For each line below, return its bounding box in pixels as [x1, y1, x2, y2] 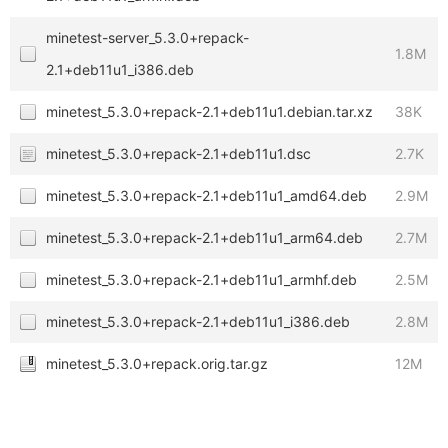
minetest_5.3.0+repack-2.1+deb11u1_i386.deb [46, 313, 350, 330]
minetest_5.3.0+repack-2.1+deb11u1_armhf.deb [46, 271, 357, 288]
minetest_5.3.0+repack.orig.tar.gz [46, 355, 268, 372]
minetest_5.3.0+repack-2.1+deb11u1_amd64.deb [46, 187, 367, 204]
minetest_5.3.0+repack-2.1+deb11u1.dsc [46, 145, 311, 162]
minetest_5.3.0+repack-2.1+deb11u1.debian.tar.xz [46, 103, 373, 120]
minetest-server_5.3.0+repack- [46, 29, 249, 46]
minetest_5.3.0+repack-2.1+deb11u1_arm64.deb [46, 229, 363, 246]
